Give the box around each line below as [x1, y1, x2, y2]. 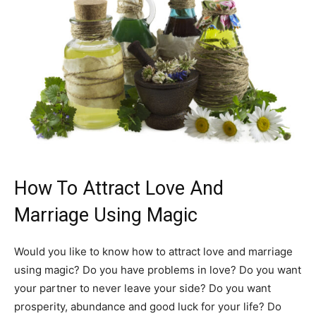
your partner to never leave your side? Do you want [14, 281, 271, 295]
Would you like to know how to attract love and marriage [14, 244, 293, 258]
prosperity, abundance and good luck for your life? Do [14, 299, 281, 313]
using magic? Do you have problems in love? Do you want [14, 262, 301, 276]
